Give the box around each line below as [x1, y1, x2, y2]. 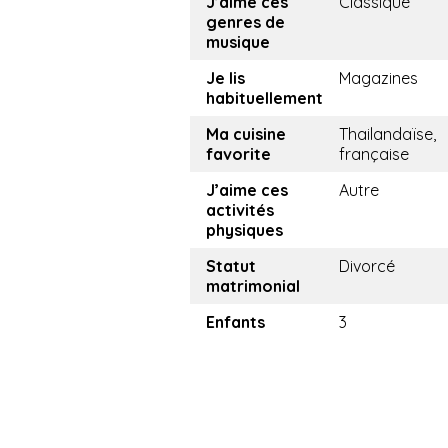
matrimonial [206, 276, 300, 297]
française [339, 144, 409, 165]
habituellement [206, 88, 323, 109]
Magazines [339, 68, 418, 89]
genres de [206, 12, 285, 33]
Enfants [206, 312, 265, 333]
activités [206, 200, 274, 221]
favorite [206, 144, 271, 165]
